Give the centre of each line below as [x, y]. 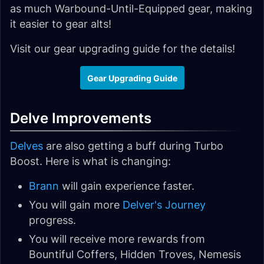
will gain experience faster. [127, 186]
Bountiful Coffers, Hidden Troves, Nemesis [135, 255]
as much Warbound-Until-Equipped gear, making [131, 9]
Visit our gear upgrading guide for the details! [123, 49]
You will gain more [76, 205]
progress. [52, 220]
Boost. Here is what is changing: [90, 161]
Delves [27, 146]
